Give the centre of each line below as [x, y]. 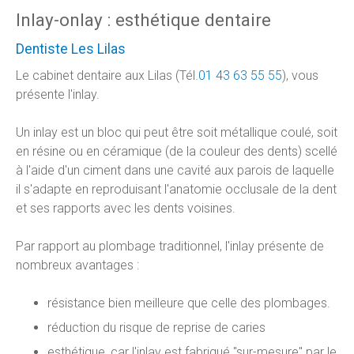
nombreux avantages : [77, 265]
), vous [300, 75]
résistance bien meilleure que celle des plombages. [189, 303]
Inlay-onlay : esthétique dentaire [143, 19]
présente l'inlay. [58, 94]
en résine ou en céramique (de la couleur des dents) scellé [177, 151]
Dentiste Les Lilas [71, 49]
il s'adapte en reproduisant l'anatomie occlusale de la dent [176, 189]
